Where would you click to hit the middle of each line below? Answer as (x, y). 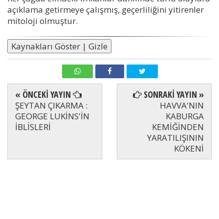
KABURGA (185, 116)
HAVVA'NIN (182, 106)
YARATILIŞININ (175, 138)
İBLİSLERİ (33, 127)
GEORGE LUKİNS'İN (52, 116)
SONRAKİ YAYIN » (173, 95)
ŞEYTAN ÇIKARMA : (51, 106)
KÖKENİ (189, 149)
